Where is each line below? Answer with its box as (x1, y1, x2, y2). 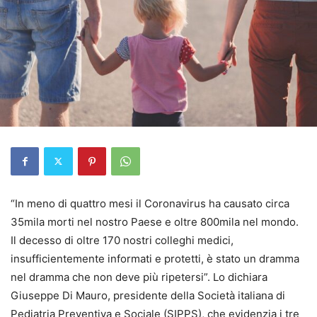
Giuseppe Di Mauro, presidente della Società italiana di (11, 288, 285, 302)
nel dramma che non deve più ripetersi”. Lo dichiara (11, 270, 267, 284)
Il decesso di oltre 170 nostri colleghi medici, (11, 233, 234, 247)
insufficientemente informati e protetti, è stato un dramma (11, 251, 299, 265)
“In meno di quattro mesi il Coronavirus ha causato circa (11, 196, 289, 210)
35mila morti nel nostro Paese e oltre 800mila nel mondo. (11, 214, 299, 229)
